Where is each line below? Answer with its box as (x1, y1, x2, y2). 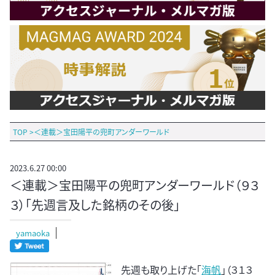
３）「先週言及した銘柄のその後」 (10, 196, 180, 214)
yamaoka (16, 227, 50, 239)
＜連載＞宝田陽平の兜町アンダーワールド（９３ (10, 176, 259, 195)
